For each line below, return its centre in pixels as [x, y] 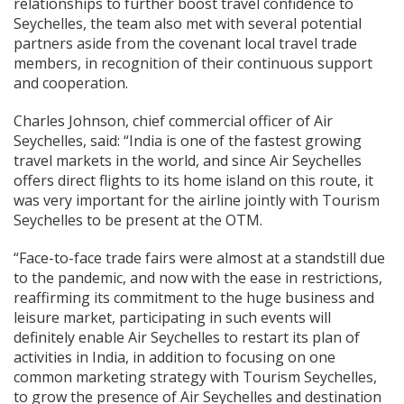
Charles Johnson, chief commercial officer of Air [173, 121]
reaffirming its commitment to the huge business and [194, 298]
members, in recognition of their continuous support [193, 64]
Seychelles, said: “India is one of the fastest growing [188, 141]
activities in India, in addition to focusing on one [174, 358]
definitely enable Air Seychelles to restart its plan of [187, 338]
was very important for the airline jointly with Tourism [197, 201]
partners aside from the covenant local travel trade [185, 44]
